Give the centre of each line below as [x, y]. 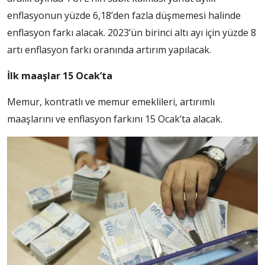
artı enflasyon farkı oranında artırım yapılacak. [109, 50]
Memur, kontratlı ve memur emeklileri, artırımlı [111, 102]
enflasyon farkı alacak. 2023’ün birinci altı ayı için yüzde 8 [132, 33]
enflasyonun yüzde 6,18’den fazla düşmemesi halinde [124, 16]
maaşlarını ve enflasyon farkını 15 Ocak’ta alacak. [115, 119]
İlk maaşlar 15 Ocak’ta [60, 76]
